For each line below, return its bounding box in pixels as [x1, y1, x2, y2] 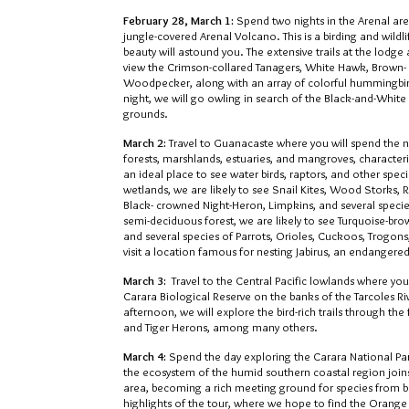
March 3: [123, 273, 172, 288]
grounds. [123, 106, 168, 121]
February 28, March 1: [123, 13, 236, 27]
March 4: [123, 349, 169, 363]
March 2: [123, 135, 169, 150]
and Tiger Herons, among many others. [123, 320, 318, 334]
